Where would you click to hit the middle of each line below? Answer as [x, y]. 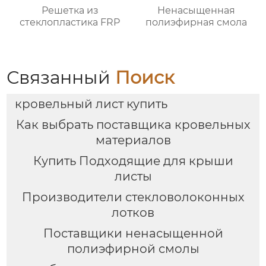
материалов [133, 140]
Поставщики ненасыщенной [133, 233]
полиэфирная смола [196, 22]
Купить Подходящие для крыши [133, 161]
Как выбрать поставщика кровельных [133, 125]
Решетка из [70, 10]
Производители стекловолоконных [133, 197]
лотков [133, 212]
